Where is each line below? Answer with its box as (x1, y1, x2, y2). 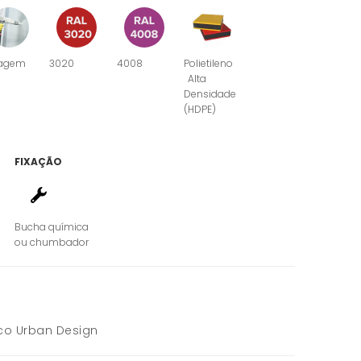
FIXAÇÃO (14, 155, 62, 169)
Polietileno (183, 56, 233, 70)
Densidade (183, 86, 236, 101)
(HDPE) (183, 102, 216, 116)
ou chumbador (14, 235, 89, 250)
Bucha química (14, 220, 89, 234)
